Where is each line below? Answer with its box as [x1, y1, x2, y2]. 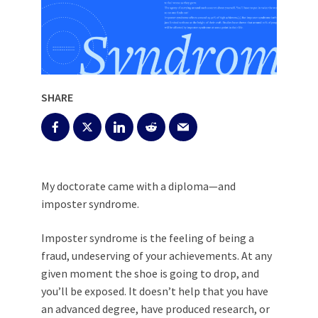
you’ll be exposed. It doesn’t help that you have [41, 283, 268, 298]
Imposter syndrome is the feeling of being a [41, 230, 254, 245]
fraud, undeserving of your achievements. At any [41, 248, 272, 263]
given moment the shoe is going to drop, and [41, 265, 259, 280]
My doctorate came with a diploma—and [41, 178, 236, 193]
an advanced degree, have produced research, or [41, 301, 270, 316]
